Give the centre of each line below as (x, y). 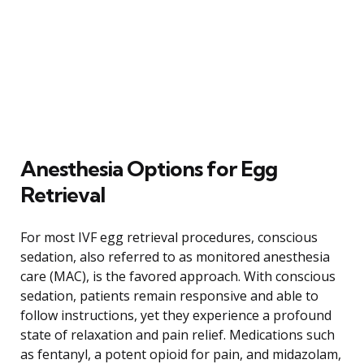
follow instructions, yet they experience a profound (176, 315)
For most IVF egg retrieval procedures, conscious (169, 237)
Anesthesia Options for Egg (149, 168)
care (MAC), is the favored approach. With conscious (178, 276)
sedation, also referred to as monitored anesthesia (175, 256)
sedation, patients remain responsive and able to (169, 295)
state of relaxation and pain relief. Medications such (178, 334)
